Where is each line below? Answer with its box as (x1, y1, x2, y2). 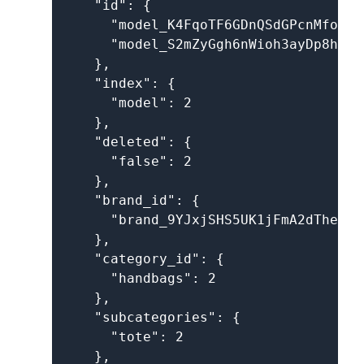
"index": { (62, 76, 175, 91)
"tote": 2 (62, 329, 184, 344)
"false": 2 (62, 154, 192, 169)
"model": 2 (62, 95, 192, 110)
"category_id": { (62, 251, 224, 266)
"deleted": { (62, 134, 192, 149)
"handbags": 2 (62, 271, 216, 286)
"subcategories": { (62, 310, 240, 325)
